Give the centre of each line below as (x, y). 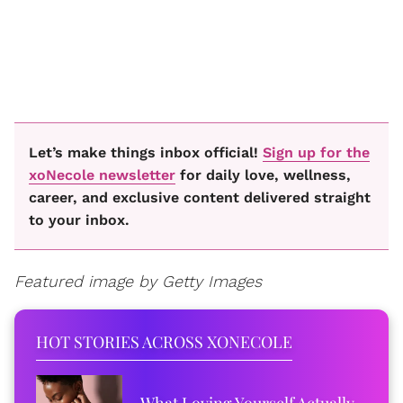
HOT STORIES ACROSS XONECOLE (164, 341)
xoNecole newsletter (102, 175)
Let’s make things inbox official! (146, 152)
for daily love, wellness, (263, 175)
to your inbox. (79, 219)
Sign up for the (316, 152)
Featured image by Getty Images (138, 281)
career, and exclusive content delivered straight (200, 197)
